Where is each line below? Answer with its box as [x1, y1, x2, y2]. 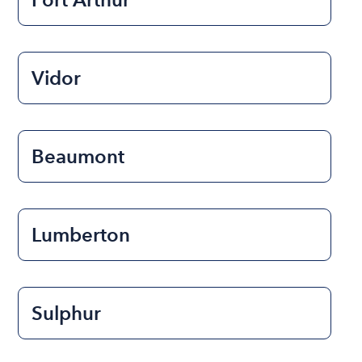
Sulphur [32, 301, 102, 325]
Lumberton [32, 222, 131, 246]
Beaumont [32, 144, 125, 168]
